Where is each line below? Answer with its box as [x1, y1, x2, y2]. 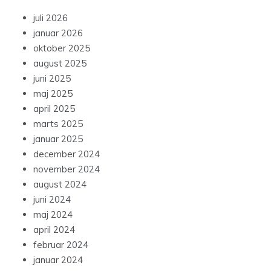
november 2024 [33, 163, 100, 175]
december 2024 [33, 148, 100, 160]
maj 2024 [33, 209, 73, 221]
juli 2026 [33, 12, 68, 24]
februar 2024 [33, 239, 88, 251]
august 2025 [33, 57, 87, 70]
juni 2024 [33, 194, 71, 206]
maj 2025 [33, 88, 73, 100]
